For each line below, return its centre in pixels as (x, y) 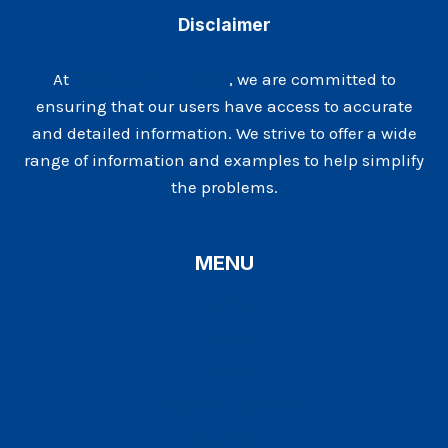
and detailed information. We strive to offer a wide (224, 132)
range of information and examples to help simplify (224, 159)
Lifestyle (224, 337)
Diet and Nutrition (224, 404)
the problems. (224, 186)
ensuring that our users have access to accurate (224, 105)
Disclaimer (224, 24)
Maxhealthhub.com (150, 78)
